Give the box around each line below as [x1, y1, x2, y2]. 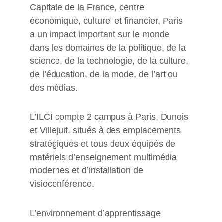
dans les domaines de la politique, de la [30, 43, 188, 53]
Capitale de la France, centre [30, 2, 147, 12]
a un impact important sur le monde [30, 29, 172, 39]
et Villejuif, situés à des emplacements [30, 125, 183, 135]
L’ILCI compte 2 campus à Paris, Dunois [30, 112, 191, 122]
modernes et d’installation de [30, 166, 146, 175]
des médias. [30, 83, 78, 93]
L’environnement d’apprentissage [30, 208, 163, 218]
